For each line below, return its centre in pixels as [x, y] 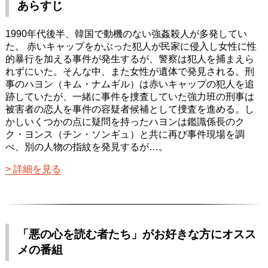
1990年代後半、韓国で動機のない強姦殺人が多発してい [126, 33]
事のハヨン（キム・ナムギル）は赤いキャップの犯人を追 [130, 84]
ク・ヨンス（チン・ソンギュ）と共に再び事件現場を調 [125, 134]
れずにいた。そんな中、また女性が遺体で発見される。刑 [130, 71]
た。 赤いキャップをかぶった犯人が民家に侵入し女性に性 [131, 46]
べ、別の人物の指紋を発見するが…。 [86, 147]
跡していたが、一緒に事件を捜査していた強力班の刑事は [130, 96]
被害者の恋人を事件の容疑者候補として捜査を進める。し [130, 109]
